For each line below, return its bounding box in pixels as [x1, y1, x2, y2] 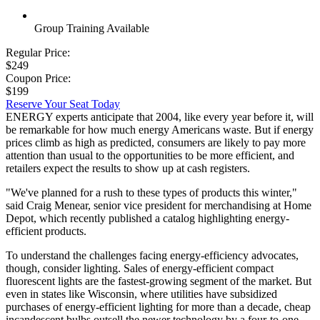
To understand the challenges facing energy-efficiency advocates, [6, 249, 299, 261]
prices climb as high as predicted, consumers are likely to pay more [6, 136, 306, 149]
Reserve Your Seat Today [6, 97, 120, 110]
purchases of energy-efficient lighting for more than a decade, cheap [6, 300, 311, 313]
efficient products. [6, 224, 86, 237]
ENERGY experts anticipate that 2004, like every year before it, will [6, 110, 314, 123]
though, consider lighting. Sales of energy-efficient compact [6, 261, 274, 274]
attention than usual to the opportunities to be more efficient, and [6, 149, 294, 161]
